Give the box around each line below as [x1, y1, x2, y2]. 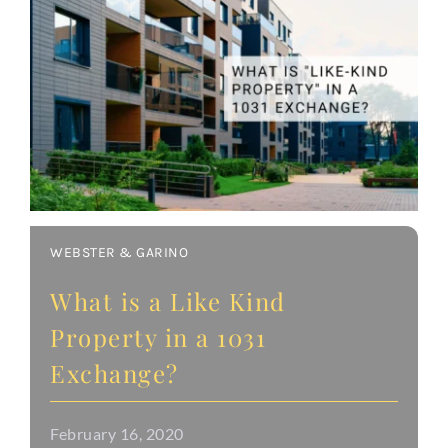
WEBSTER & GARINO [50, 243, 189, 261]
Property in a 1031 [50, 320, 267, 353]
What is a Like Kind [50, 284, 286, 317]
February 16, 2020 [50, 423, 184, 443]
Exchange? [50, 356, 179, 389]
